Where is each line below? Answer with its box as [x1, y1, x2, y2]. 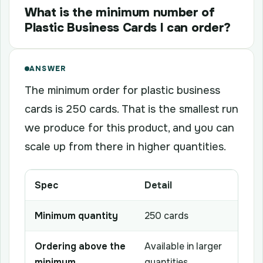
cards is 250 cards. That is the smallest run [25, 102, 238, 116]
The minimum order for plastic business [25, 83, 220, 97]
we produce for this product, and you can [25, 120, 234, 135]
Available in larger [144, 240, 222, 252]
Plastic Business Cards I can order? [25, 19, 231, 35]
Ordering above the [35, 240, 126, 252]
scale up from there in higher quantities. [25, 139, 226, 154]
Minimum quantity [35, 209, 118, 222]
